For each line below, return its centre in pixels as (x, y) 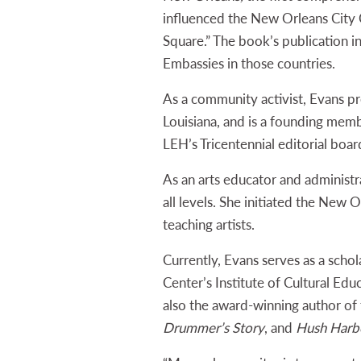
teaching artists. (209, 224)
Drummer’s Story (214, 327)
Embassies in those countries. (249, 63)
